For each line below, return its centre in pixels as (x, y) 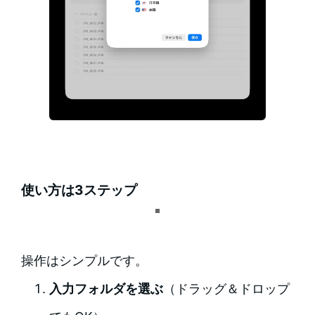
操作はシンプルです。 (84, 261)
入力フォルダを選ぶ (106, 289)
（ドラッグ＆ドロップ (226, 289)
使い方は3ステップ (79, 191)
